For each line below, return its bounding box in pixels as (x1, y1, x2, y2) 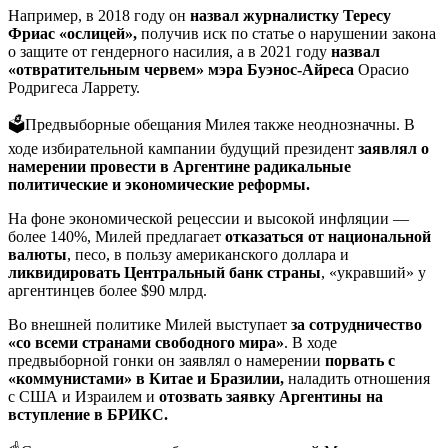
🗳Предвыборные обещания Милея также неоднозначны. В (8, 116, 415, 133)
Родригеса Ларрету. (8, 79, 140, 96)
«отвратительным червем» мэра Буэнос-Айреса (8, 61, 354, 78)
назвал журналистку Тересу (190, 7, 391, 24)
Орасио (354, 61, 409, 78)
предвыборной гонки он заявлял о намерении (8, 352, 325, 369)
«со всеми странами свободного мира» (8, 334, 284, 351)
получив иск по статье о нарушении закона (137, 25, 436, 42)
